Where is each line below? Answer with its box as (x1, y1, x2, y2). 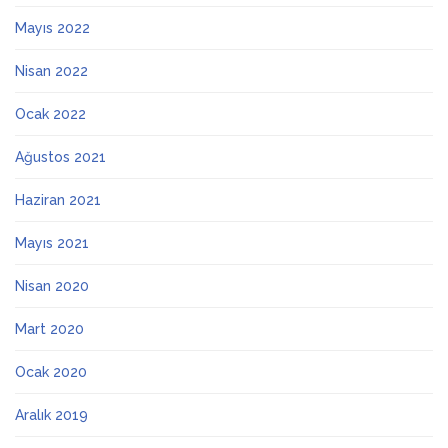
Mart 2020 (15, 320, 84, 337)
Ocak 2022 (15, 105, 86, 122)
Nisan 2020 (15, 277, 89, 294)
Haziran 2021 (15, 191, 101, 208)
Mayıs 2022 (15, 19, 90, 36)
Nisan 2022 (15, 62, 88, 79)
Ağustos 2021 (15, 148, 106, 165)
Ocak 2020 (15, 363, 87, 380)
